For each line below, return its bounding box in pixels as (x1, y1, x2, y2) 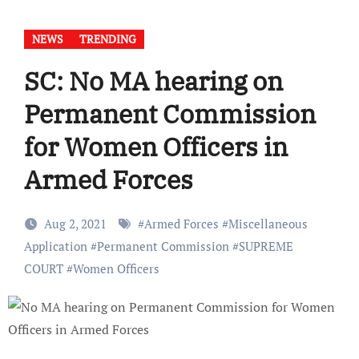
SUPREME (238, 238, 293, 255)
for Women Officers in (23, 130, 288, 164)
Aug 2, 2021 (43, 216, 110, 232)
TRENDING (79, 31, 136, 47)
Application (23, 238, 87, 255)
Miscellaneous (228, 216, 308, 232)
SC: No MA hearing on (23, 64, 283, 99)
